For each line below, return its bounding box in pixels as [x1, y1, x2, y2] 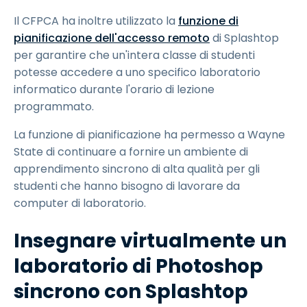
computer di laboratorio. [14, 195, 146, 211]
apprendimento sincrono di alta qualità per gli [14, 161, 260, 177]
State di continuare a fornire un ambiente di [14, 144, 248, 160]
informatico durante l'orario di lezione [14, 82, 214, 97]
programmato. [14, 99, 94, 114]
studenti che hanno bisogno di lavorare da [14, 178, 240, 194]
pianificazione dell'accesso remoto [14, 30, 210, 46]
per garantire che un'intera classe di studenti [14, 47, 255, 63]
